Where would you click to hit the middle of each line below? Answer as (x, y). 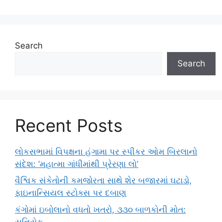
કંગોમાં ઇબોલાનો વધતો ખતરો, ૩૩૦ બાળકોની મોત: (100, 209)
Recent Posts (69, 125)
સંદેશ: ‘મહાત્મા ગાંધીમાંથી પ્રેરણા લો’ (77, 164)
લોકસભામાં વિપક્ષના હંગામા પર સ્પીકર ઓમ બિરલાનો (106, 151)
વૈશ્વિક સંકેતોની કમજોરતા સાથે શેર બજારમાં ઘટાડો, (103, 180)
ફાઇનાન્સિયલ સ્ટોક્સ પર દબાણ (71, 193)
